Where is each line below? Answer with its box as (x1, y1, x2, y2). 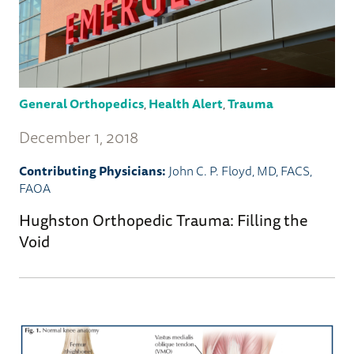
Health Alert (149, 92, 223, 114)
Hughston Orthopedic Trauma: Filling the (19, 207, 308, 232)
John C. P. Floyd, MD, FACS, (168, 160, 312, 181)
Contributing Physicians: (19, 160, 166, 181)
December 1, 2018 (19, 124, 138, 149)
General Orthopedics (19, 92, 144, 114)
